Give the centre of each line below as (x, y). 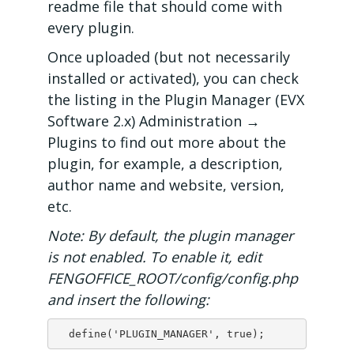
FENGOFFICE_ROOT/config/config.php (173, 278)
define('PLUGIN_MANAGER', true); (166, 333)
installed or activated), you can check (173, 78)
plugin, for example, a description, (165, 164)
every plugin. (91, 28)
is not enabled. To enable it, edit (154, 257)
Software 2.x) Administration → (154, 121)
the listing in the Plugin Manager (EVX (176, 100)
